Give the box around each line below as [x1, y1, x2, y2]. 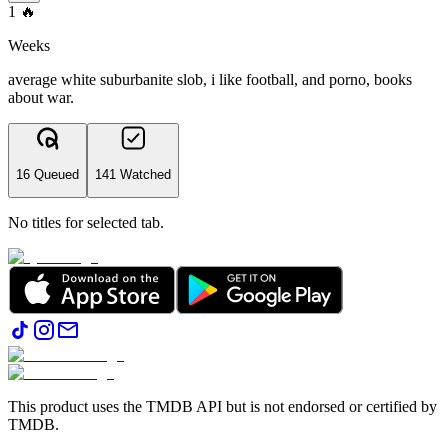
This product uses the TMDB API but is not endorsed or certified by [8, 398, 437, 416]
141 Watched [95, 166, 171, 182]
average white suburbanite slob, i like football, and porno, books [8, 71, 412, 89]
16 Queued [16, 166, 79, 182]
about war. [8, 89, 74, 107]
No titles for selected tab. [8, 214, 164, 232]
